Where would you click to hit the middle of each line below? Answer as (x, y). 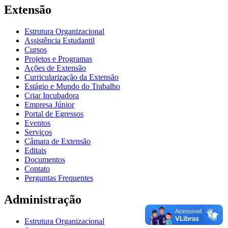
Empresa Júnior (49, 105)
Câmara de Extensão (58, 141)
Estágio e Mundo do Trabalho (72, 87)
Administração (43, 200)
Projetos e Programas (58, 59)
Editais (35, 151)
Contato (37, 169)
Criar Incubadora (52, 96)
